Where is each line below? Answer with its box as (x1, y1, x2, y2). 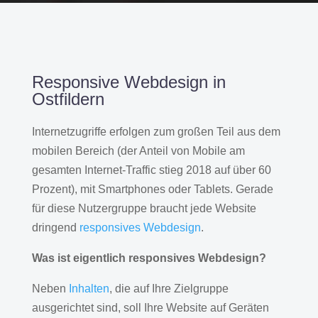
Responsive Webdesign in (31, 72, 226, 92)
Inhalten (68, 282, 109, 295)
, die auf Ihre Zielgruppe (109, 282, 229, 295)
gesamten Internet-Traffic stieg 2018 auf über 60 (31, 163, 271, 176)
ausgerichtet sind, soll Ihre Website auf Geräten (31, 301, 269, 314)
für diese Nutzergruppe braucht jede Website (31, 202, 256, 214)
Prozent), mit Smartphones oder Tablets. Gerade (31, 182, 273, 195)
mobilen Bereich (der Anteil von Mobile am (31, 144, 245, 157)
